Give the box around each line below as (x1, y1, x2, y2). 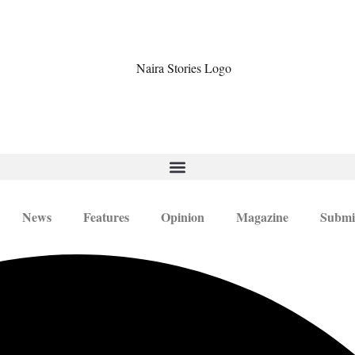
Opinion (161, 208, 204, 227)
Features (83, 208, 129, 227)
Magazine (236, 208, 288, 227)
